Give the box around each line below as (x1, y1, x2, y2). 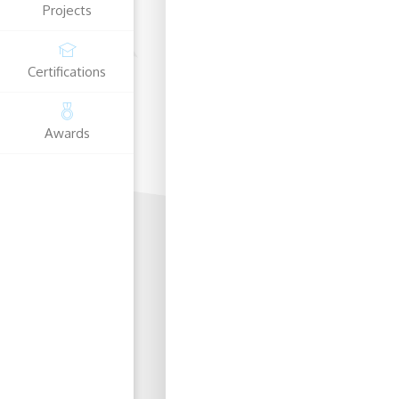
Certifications (28, 63, 106, 80)
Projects (42, 2, 92, 19)
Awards (44, 125, 90, 142)
